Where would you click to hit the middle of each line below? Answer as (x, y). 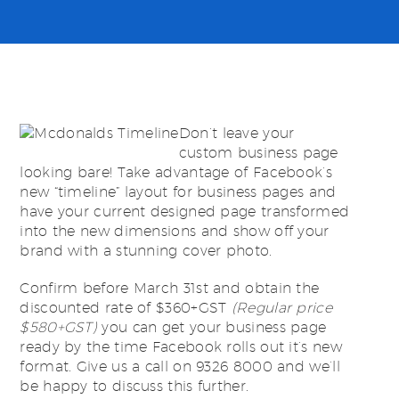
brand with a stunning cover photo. (146, 251)
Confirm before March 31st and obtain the (170, 288)
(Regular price (281, 308)
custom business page (258, 153)
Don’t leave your (236, 133)
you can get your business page (212, 327)
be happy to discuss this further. (134, 386)
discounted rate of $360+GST (126, 308)
